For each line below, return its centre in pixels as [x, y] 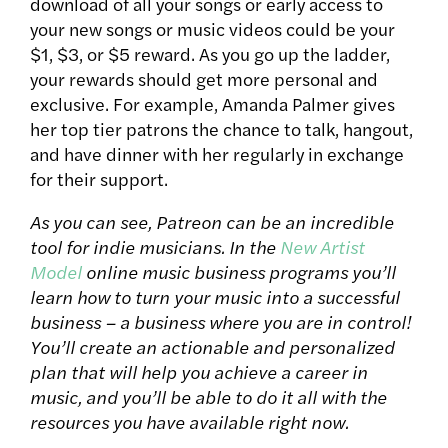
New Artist [322, 247]
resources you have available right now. [189, 422]
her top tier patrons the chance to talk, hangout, [221, 129]
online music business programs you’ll [239, 272]
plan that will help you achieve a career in [199, 372]
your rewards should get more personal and [204, 79]
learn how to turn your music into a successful [215, 297]
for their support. [99, 179]
